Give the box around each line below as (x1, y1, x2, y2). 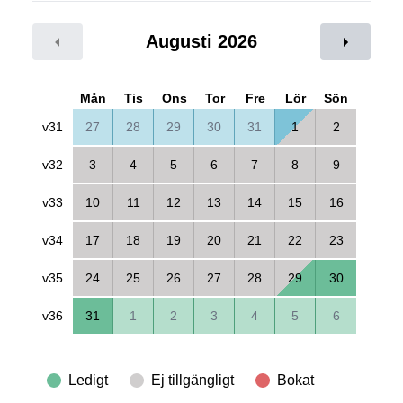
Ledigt (68, 372, 108, 388)
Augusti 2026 (146, 31, 257, 52)
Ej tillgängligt (151, 372, 234, 388)
